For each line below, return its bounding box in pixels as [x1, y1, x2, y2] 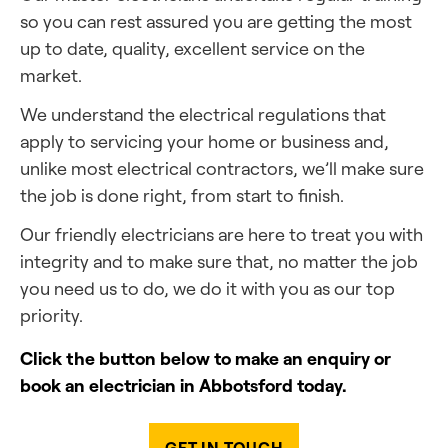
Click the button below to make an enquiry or [20, 346, 391, 370]
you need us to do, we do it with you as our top [20, 277, 395, 299]
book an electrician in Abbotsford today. [20, 373, 347, 397]
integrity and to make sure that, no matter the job [20, 250, 418, 272]
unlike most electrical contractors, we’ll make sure [20, 157, 424, 179]
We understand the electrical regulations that [20, 103, 386, 125]
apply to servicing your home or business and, [20, 130, 389, 152]
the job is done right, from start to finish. [20, 184, 344, 206]
